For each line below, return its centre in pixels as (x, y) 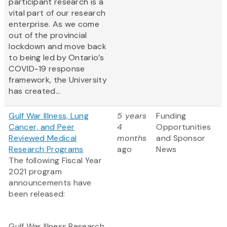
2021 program (35, 172)
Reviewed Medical (43, 138)
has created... (35, 91)
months (132, 138)
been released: (37, 194)
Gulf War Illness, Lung (49, 116)
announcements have (50, 183)
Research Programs (46, 149)
